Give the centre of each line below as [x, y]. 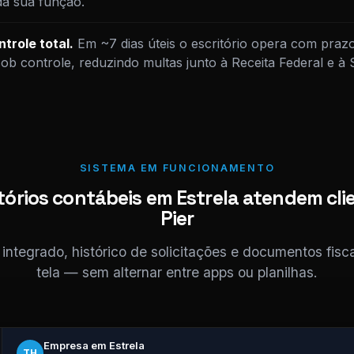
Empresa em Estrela [94, 345]
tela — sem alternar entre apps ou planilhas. [177, 272]
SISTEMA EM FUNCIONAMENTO [177, 168]
